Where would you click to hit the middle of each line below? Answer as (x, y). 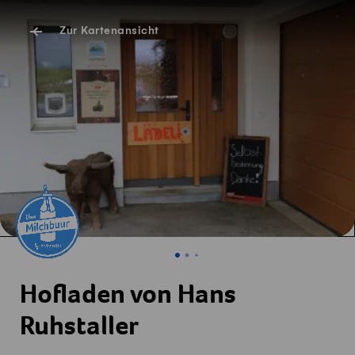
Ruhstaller (79, 328)
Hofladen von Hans (128, 297)
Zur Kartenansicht (109, 32)
